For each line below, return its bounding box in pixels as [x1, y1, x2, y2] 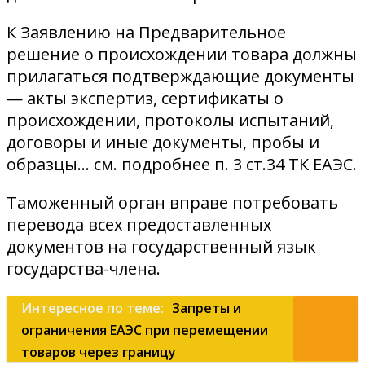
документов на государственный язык [7, 235, 316, 258]
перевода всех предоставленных [7, 213, 271, 236]
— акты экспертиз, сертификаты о [7, 87, 284, 110]
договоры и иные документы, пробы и [7, 131, 319, 154]
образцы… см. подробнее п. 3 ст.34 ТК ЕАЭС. [7, 153, 357, 176]
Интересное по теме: [21, 299, 164, 318]
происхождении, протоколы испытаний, [7, 109, 334, 132]
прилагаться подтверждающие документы [7, 65, 354, 88]
